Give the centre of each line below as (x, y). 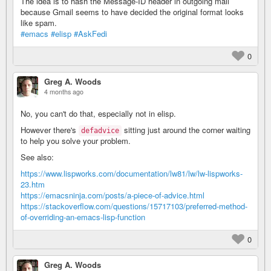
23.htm (33, 184)
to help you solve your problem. (76, 141)
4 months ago (64, 92)
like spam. (39, 23)
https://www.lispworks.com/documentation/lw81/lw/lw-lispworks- (132, 173)
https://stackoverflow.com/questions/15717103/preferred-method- (134, 206)
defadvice (100, 131)
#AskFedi (90, 34)
